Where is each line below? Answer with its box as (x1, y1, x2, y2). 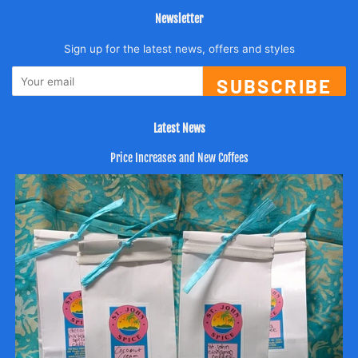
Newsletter (155, 12, 203, 26)
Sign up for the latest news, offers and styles (63, 42, 295, 56)
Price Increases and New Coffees (109, 151, 249, 165)
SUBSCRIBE (217, 74, 332, 98)
